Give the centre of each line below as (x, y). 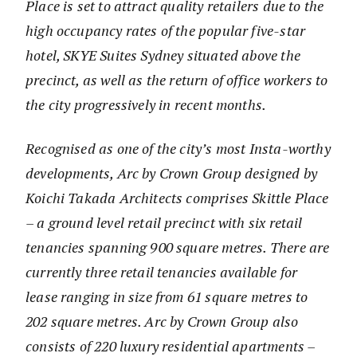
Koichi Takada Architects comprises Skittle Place (177, 198)
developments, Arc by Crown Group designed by (171, 173)
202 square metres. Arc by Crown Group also (162, 322)
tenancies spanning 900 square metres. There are (178, 247)
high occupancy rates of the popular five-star (166, 31)
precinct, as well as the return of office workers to (177, 80)
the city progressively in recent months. (146, 105)
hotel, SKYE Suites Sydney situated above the (163, 55)
